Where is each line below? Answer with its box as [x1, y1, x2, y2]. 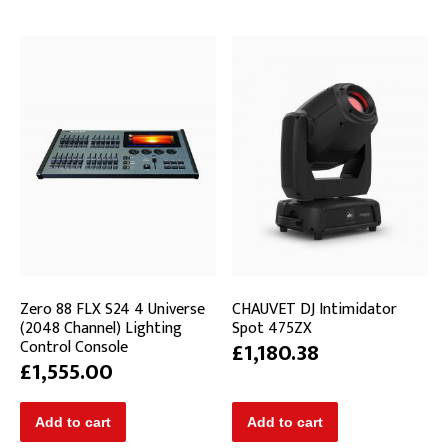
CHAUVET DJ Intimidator [232, 296, 397, 324]
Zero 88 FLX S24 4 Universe [20, 296, 205, 324]
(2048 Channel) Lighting [20, 315, 182, 343]
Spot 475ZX [232, 315, 312, 343]
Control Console [20, 334, 128, 362]
